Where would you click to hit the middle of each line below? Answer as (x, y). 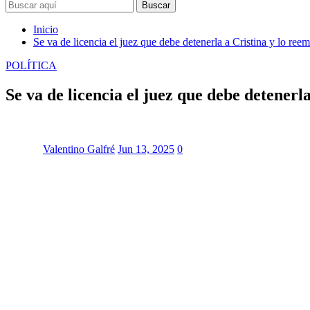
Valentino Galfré (79, 149)
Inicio (46, 29)
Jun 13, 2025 (146, 149)
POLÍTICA (31, 65)
